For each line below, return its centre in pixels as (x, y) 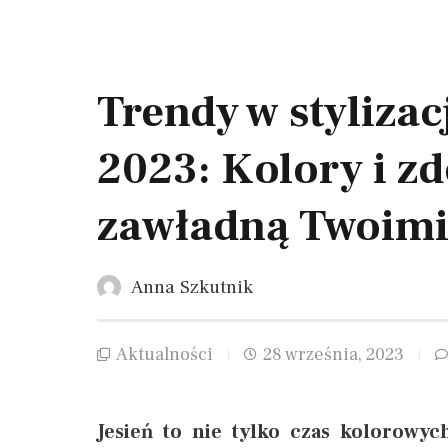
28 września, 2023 (333, 355)
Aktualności (164, 355)
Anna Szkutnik (192, 287)
